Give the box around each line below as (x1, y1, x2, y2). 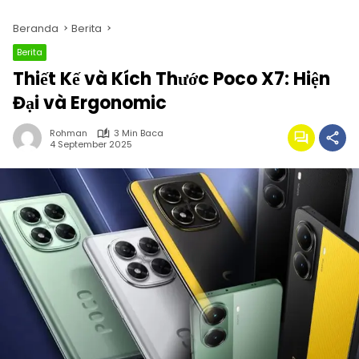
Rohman (50, 127, 87, 139)
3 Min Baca (114, 127, 163, 139)
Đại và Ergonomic (13, 91, 167, 115)
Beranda (13, 21, 58, 36)
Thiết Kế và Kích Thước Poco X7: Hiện (13, 67, 330, 91)
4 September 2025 (50, 137, 132, 151)
